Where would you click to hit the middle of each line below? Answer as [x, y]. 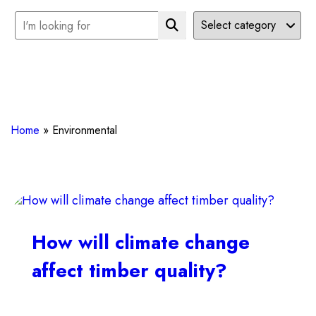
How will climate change [141, 242]
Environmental [85, 130]
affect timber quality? [129, 271]
